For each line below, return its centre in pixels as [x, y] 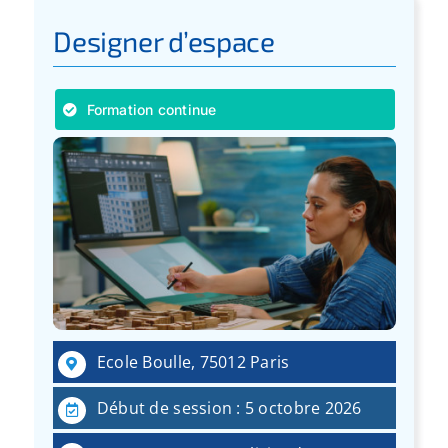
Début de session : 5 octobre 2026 [229, 407]
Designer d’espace [164, 41]
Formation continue [151, 110]
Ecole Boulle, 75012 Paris [193, 361]
